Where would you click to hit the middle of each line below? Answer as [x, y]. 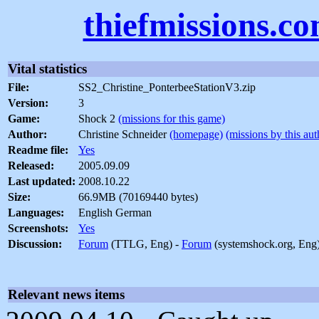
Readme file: [38, 150]
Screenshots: [38, 229]
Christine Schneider [124, 135]
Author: [27, 135]
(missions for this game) [172, 119]
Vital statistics [47, 69]
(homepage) [196, 135]
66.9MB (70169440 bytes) [138, 197]
